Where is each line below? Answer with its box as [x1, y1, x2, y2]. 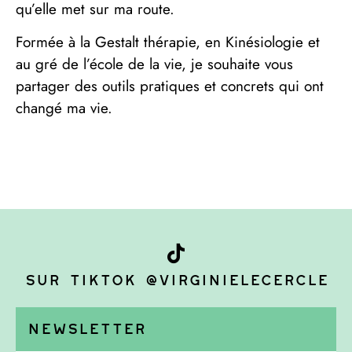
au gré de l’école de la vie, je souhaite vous [16, 53, 293, 75]
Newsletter [27, 319, 146, 338]
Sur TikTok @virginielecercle [24, 270, 328, 289]
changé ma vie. [16, 97, 112, 119]
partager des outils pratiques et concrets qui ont [16, 75, 324, 97]
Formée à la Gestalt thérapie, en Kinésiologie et [16, 31, 320, 53]
